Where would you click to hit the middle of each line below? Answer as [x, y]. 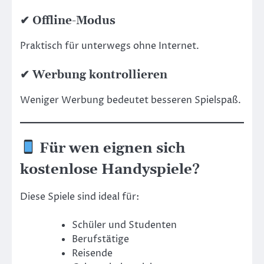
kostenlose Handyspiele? [110, 169]
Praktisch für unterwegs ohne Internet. [110, 46]
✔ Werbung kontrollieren [94, 75]
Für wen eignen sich [111, 148]
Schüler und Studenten [124, 225]
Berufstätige [100, 239]
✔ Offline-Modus [68, 21]
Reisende [92, 253]
